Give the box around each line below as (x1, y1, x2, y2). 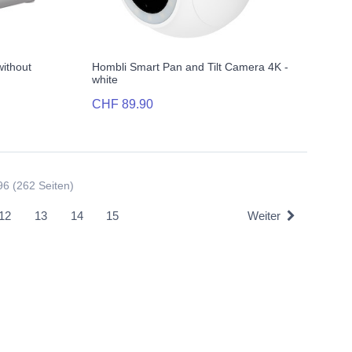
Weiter (247, 208, 280, 222)
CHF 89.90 (91, 97, 153, 112)
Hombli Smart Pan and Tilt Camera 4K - (91, 60, 288, 74)
